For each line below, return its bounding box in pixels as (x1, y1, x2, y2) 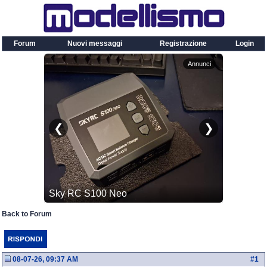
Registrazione (160, 39, 207, 48)
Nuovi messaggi (67, 39, 122, 48)
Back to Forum (2, 210, 52, 218)
